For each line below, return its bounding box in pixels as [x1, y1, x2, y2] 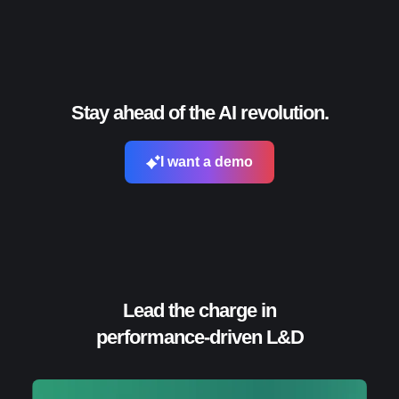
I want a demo [160, 154, 253, 170]
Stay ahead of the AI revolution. [70, 102, 329, 125]
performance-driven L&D [95, 326, 304, 349]
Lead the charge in [123, 299, 276, 322]
